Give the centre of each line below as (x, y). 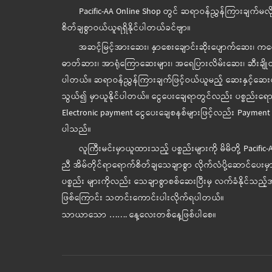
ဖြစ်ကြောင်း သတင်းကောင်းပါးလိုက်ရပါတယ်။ (143, 199)
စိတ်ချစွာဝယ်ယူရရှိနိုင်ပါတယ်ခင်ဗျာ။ (126, 29)
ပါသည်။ (76, 130)
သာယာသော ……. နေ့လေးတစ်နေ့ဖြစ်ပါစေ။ (139, 216)
